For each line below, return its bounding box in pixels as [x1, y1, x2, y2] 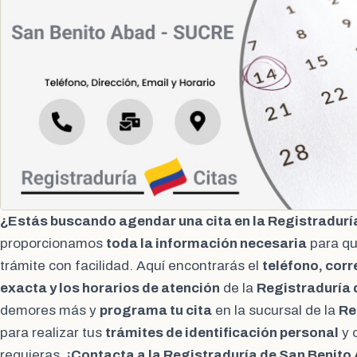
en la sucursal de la [212, 303, 339, 319]
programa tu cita [100, 303, 212, 319]
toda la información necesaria [106, 236, 307, 252]
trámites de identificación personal [105, 325, 339, 341]
